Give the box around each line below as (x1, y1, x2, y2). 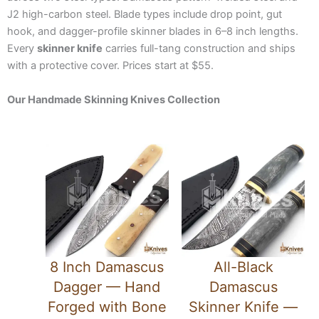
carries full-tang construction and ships (103, 42, 296, 56)
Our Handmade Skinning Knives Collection (7, 93, 220, 106)
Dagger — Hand (53, 278, 161, 296)
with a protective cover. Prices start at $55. (7, 59, 214, 73)
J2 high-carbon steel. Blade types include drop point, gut (7, 8, 282, 21)
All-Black (213, 258, 273, 276)
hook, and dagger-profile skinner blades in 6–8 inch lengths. (7, 25, 298, 38)
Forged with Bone (47, 298, 167, 315)
